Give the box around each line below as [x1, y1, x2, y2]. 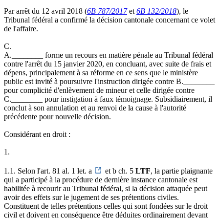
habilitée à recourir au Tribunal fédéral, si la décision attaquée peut [4, 184, 207, 193]
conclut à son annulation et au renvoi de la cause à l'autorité [4, 103, 186, 112]
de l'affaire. [4, 24, 38, 33]
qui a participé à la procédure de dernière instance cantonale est [4, 175, 197, 184]
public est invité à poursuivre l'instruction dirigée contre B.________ [4, 77, 215, 86]
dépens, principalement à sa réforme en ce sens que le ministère [4, 68, 198, 77]
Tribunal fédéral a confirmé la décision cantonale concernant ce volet [4, 15, 215, 24]
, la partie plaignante [151, 166, 213, 175]
